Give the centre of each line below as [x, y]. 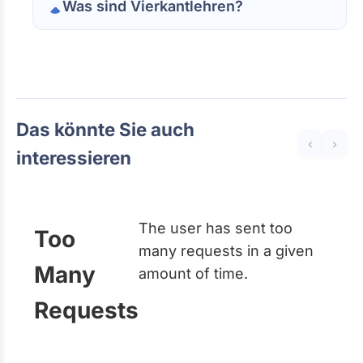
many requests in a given [226, 250]
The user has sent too [216, 228]
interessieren [74, 157]
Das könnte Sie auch [105, 129]
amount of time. [193, 273]
